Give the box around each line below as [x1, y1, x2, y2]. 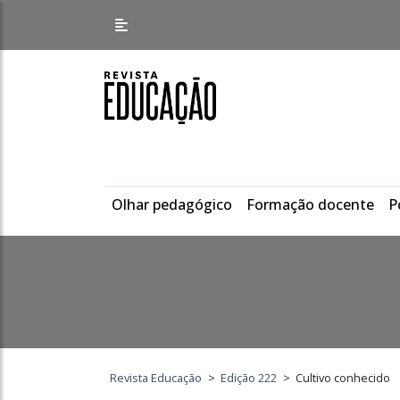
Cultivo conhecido [295, 370, 390, 386]
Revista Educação [110, 370, 203, 386]
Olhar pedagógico [112, 195, 232, 214]
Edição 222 [221, 370, 278, 386]
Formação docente [246, 195, 374, 214]
